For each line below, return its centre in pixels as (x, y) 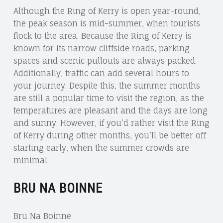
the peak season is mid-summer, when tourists (107, 24)
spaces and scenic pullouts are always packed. (105, 61)
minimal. (31, 161)
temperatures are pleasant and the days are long (110, 111)
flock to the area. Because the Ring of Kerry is (102, 36)
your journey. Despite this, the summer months (107, 86)
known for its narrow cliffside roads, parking (101, 49)
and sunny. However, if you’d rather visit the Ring (111, 123)
